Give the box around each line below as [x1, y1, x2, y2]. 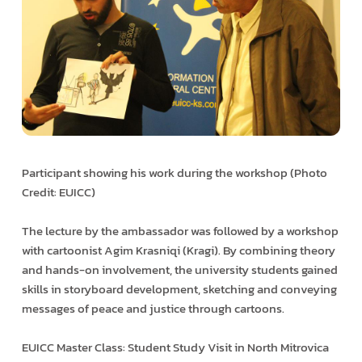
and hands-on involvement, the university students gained [21, 260, 338, 280]
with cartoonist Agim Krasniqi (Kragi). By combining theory [21, 241, 335, 260]
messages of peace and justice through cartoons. [21, 299, 284, 318]
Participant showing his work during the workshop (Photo [21, 163, 327, 183]
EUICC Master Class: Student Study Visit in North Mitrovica [21, 338, 329, 357]
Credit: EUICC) [21, 183, 95, 202]
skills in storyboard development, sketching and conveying [21, 280, 337, 299]
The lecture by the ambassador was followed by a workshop [21, 221, 339, 241]
